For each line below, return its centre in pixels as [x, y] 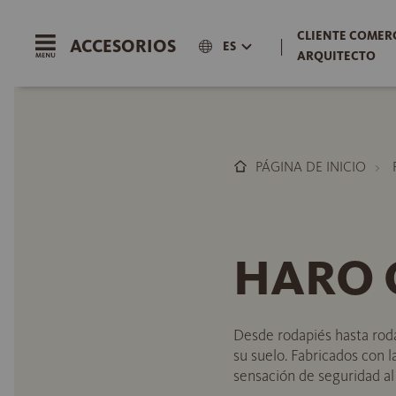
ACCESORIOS [123, 46]
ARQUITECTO [336, 56]
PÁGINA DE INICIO [311, 167]
